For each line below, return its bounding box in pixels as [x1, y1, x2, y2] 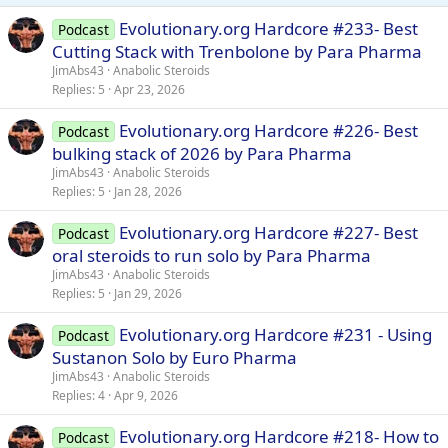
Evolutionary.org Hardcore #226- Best [118, 119, 418, 143]
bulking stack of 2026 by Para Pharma [52, 142, 352, 166]
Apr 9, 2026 [114, 387, 178, 405]
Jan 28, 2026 [114, 183, 182, 201]
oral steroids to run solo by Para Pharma [52, 244, 371, 268]
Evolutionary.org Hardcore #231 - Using [118, 323, 432, 347]
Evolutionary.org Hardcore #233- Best [118, 17, 418, 41]
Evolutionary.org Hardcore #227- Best [118, 221, 418, 245]
